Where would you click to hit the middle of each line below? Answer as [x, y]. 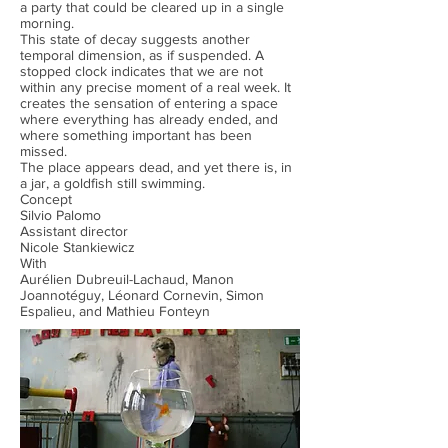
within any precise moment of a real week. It [155, 87]
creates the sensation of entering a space [149, 103]
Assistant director [74, 231]
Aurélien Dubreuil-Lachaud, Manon [127, 279]
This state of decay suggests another [135, 39]
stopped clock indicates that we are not [141, 71]
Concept [46, 199]
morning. [47, 23]
